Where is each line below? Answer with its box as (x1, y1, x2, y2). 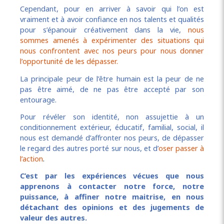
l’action (20, 153, 43, 164)
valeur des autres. (20, 212, 87, 223)
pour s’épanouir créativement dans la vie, (20, 24, 181, 35)
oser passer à (158, 143, 204, 153)
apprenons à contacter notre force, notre (20, 181, 204, 191)
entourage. (20, 94, 56, 104)
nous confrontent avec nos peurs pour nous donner (20, 45, 204, 56)
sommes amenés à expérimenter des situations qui (20, 35, 204, 45)
